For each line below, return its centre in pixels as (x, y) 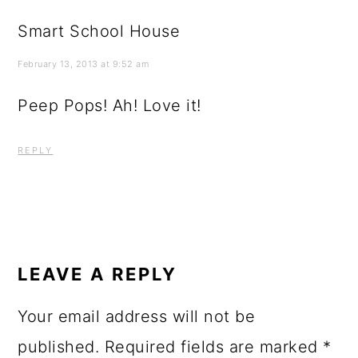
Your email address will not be (137, 316)
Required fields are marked (214, 346)
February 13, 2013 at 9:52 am (84, 64)
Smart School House (99, 31)
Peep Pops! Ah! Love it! (109, 105)
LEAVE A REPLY (98, 274)
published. (59, 346)
